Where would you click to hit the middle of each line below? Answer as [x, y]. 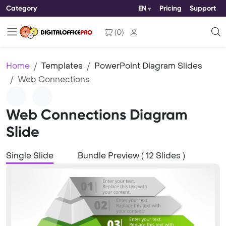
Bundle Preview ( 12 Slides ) [131, 156]
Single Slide [30, 156]
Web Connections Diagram [97, 115]
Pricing [171, 8]
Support [203, 8]
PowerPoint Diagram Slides [148, 66]
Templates [62, 66]
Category [21, 8]
